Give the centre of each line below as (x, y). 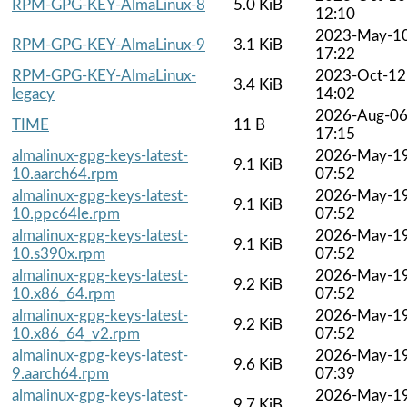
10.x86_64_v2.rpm (76, 333)
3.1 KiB (258, 45)
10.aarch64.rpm (65, 174)
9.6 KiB (258, 364)
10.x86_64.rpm (64, 293)
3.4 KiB (258, 84)
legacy (33, 94)
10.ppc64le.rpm (66, 213)
